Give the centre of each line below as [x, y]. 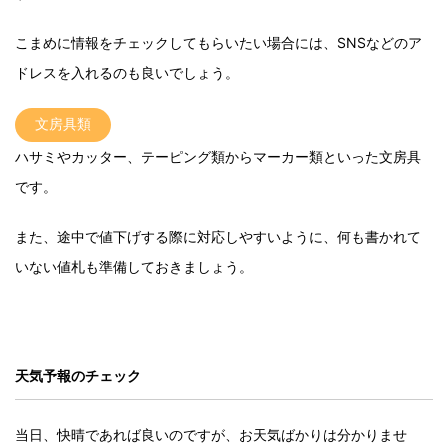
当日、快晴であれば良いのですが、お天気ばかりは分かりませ [211, 435]
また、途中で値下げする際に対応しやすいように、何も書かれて [218, 237]
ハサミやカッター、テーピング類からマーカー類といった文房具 [218, 157]
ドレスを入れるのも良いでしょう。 [127, 73]
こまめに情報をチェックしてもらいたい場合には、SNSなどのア [218, 43]
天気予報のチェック [78, 376]
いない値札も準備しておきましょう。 [134, 267]
